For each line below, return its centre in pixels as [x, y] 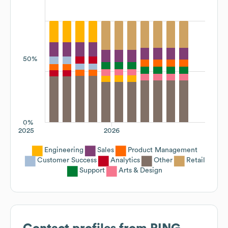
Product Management [163, 150]
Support [92, 170]
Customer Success [67, 160]
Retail [195, 160]
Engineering [64, 150]
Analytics [125, 160]
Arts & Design [140, 170]
